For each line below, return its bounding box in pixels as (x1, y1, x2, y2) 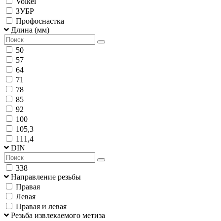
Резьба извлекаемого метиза (11, 211, 105, 220)
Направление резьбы (11, 172, 81, 181)
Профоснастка (16, 16, 64, 25)
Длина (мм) (11, 25, 49, 34)
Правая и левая (16, 202, 67, 211)
